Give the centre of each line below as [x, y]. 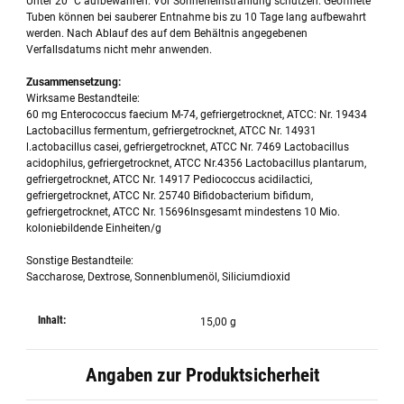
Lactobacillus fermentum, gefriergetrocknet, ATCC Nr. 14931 [172, 130]
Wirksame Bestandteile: [83, 98]
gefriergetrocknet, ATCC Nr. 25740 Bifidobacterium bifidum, [170, 195]
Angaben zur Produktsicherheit [202, 374]
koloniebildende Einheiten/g [94, 228]
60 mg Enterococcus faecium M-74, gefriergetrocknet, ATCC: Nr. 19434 [197, 114]
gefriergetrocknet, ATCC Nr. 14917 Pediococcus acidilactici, [170, 179]
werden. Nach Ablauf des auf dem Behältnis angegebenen [167, 33]
